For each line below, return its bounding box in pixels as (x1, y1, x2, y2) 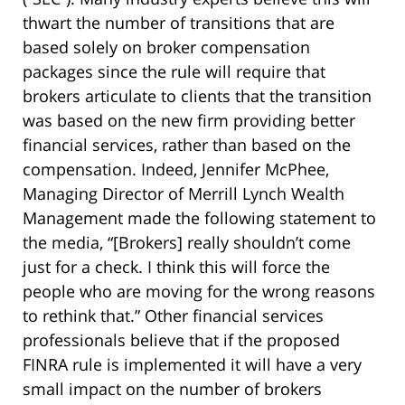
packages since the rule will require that (23, 61, 325, 83)
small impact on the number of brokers (23, 378, 322, 400)
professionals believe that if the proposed (23, 329, 340, 352)
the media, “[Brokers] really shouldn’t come (23, 231, 351, 254)
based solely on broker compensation (23, 36, 310, 59)
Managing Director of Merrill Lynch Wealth (23, 183, 344, 205)
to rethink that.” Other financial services (23, 305, 324, 327)
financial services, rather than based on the (23, 134, 351, 156)
